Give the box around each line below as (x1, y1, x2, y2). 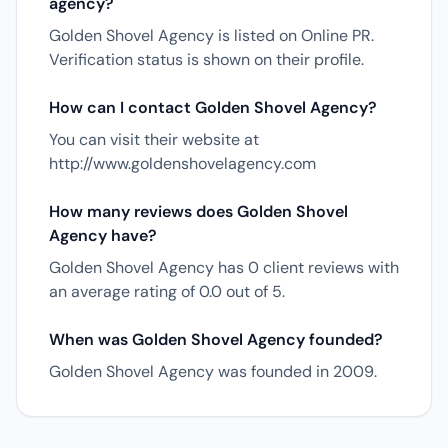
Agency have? (49, 225, 157, 246)
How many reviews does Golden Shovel (49, 201, 348, 222)
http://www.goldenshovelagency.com (49, 153, 316, 174)
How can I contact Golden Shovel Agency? (49, 97, 377, 118)
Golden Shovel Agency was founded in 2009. (49, 361, 377, 382)
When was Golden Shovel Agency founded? (49, 329, 383, 350)
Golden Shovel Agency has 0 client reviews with (49, 257, 399, 278)
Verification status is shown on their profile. (49, 49, 364, 70)
